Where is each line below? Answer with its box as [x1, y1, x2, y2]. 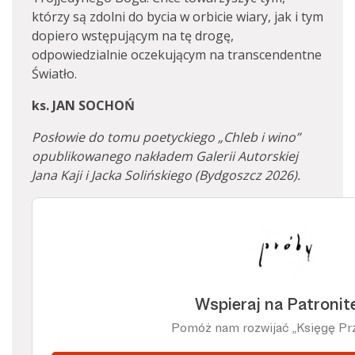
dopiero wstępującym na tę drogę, [32, 27, 234, 44]
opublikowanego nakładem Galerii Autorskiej [32, 147, 298, 165]
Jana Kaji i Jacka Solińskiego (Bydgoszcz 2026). [32, 166, 300, 184]
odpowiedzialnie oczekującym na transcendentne [32, 46, 322, 63]
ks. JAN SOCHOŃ [32, 97, 135, 114]
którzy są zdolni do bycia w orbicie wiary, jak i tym [32, 8, 323, 25]
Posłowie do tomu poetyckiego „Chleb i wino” [32, 128, 300, 146]
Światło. [32, 65, 77, 82]
